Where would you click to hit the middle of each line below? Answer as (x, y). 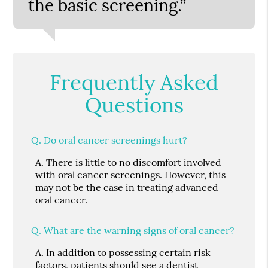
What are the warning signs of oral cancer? (138, 230)
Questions (134, 105)
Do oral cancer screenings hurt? (115, 140)
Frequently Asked (134, 82)
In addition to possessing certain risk (127, 252)
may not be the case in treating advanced (127, 187)
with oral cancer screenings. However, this (131, 174)
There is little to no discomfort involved (133, 162)
